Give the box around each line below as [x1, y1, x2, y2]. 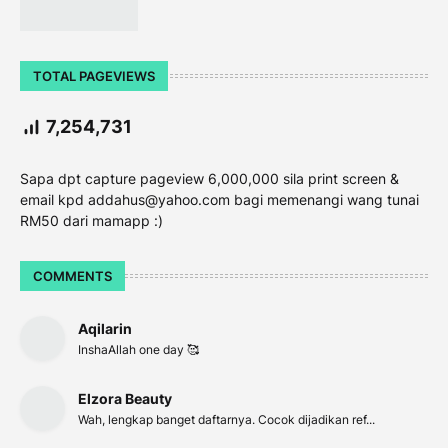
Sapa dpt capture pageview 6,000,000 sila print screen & [20, 170, 399, 187]
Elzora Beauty [78, 390, 172, 407]
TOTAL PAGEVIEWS [33, 67, 155, 84]
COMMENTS [33, 267, 112, 284]
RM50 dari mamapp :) [20, 212, 163, 229]
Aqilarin [78, 320, 132, 337]
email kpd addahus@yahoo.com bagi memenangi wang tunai [20, 191, 419, 208]
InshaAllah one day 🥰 [78, 342, 199, 357]
